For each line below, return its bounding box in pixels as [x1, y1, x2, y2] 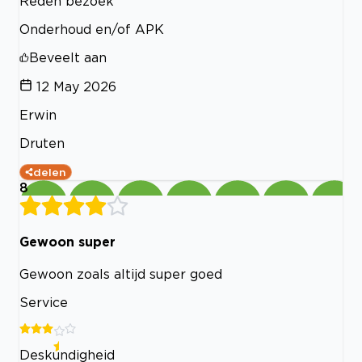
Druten [19, 135, 65, 150]
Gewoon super [19, 234, 116, 249]
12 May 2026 [36, 78, 116, 94]
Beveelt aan [29, 49, 107, 65]
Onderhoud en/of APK [19, 21, 164, 36]
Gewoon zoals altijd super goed [19, 267, 222, 282]
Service [19, 295, 68, 310]
